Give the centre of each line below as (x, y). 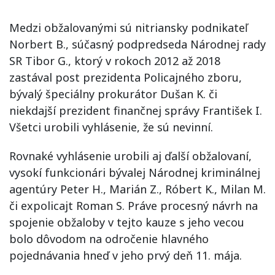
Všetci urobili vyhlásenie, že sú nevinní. (111, 127)
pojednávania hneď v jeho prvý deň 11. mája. (126, 255)
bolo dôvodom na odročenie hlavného (109, 239)
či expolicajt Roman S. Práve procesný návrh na (134, 206)
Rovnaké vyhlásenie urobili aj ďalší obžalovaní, (130, 156)
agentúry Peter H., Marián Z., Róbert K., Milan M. (137, 189)
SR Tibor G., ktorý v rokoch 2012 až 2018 (115, 61)
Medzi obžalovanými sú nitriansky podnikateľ (129, 28)
